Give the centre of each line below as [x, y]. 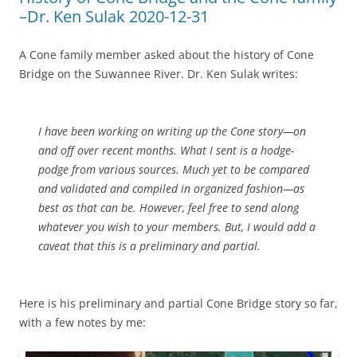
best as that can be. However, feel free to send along [169, 207]
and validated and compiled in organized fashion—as [171, 188]
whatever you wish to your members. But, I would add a [177, 226]
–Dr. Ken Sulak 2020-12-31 [114, 16]
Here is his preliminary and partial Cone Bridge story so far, [178, 303]
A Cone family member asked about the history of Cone [167, 54]
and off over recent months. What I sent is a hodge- [166, 150]
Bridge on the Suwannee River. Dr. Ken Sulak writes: [159, 73]
